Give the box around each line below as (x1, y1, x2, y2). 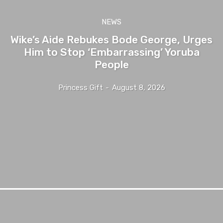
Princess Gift (58, 83, 103, 92)
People (94, 58, 129, 71)
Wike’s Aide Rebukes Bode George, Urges (10, 33, 213, 46)
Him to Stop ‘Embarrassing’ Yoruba (23, 45, 200, 58)
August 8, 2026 (111, 83, 165, 92)
